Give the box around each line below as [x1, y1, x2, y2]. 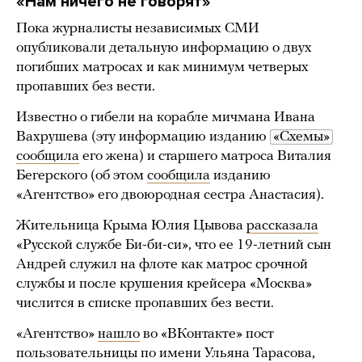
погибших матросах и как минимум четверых [16, 60, 309, 76]
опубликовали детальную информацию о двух [16, 40, 312, 57]
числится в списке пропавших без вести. [16, 296, 274, 312]
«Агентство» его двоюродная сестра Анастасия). [16, 187, 324, 204]
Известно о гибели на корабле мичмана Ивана [16, 110, 315, 126]
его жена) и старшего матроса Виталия [79, 149, 331, 165]
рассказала [246, 218, 318, 234]
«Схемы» [273, 129, 330, 145]
